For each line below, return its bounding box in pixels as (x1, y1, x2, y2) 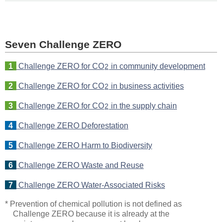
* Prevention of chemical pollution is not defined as (5, 199, 182, 208)
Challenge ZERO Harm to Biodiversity (16, 140, 152, 150)
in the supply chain (109, 101, 177, 110)
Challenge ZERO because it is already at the (13, 209, 170, 218)
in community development (109, 61, 205, 70)
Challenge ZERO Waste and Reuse (16, 160, 144, 169)
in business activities (109, 81, 184, 90)
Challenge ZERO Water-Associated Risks (16, 180, 165, 189)
